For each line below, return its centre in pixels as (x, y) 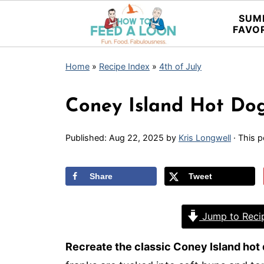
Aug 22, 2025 (136, 138)
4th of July (180, 66)
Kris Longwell (205, 138)
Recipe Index (124, 66)
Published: (87, 138)
